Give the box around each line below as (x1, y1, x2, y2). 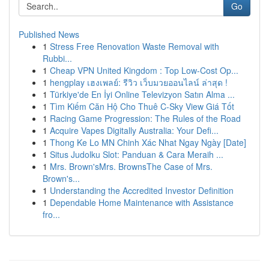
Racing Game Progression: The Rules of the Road (50, 112, 241, 124)
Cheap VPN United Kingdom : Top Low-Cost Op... (50, 64, 238, 76)
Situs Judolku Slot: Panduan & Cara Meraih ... (50, 148, 223, 160)
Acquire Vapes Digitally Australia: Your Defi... (50, 124, 219, 136)
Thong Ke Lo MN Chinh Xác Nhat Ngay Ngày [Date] (50, 136, 246, 148)
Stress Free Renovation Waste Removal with (50, 40, 219, 52)
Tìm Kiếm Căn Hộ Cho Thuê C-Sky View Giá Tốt (50, 100, 234, 112)
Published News (19, 28, 79, 40)
